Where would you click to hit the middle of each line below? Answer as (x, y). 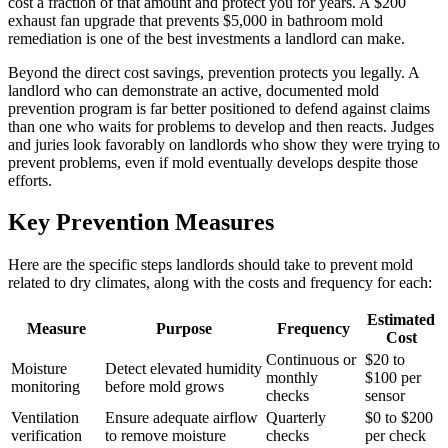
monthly (292, 378)
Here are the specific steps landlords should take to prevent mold (210, 265)
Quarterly (296, 418)
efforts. (30, 180)
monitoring (45, 387)
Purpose (183, 329)
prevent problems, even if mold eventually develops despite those (213, 162)
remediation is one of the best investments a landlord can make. (206, 38)
